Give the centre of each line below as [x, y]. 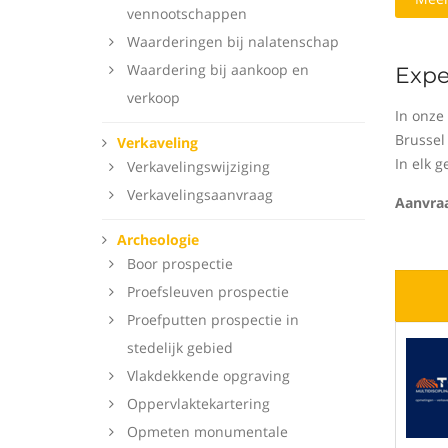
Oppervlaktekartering [198, 403]
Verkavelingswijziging [198, 166]
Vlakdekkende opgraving [208, 375]
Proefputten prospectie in [213, 319]
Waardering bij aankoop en [218, 69]
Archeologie [158, 239]
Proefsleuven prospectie [208, 291]
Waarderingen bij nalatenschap [233, 41]
